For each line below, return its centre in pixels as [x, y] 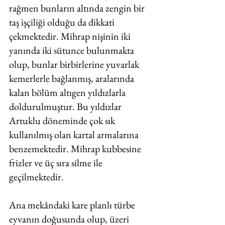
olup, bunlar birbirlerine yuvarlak [75, 64]
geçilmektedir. [37, 177]
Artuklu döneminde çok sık [63, 121]
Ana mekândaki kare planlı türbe [73, 205]
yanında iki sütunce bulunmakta [73, 50]
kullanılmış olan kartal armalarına [75, 135]
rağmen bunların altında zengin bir [78, 8]
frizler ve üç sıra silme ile [57, 163]
